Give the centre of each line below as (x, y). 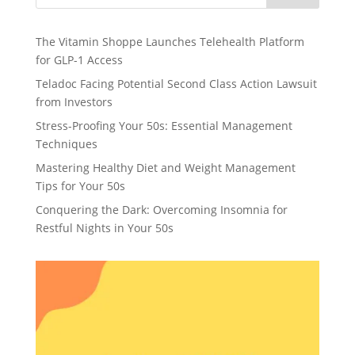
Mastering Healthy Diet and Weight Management (165, 167)
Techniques (66, 143)
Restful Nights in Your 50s (104, 227)
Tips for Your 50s (80, 185)
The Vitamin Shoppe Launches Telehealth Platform (170, 41)
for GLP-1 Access (79, 59)
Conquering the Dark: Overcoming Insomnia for (161, 209)
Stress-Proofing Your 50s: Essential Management (164, 125)
